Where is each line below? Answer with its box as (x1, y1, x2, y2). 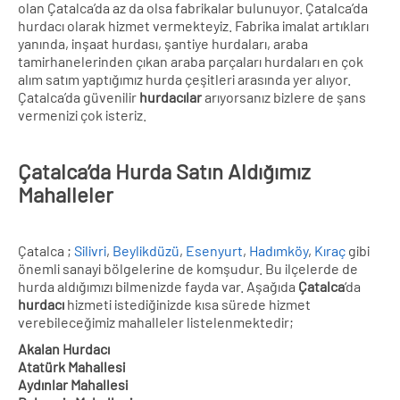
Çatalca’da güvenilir (18, 87, 139, 105)
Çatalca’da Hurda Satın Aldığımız (18, 157, 311, 184)
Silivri (74, 241, 106, 259)
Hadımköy (249, 241, 308, 259)
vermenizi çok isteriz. (18, 105, 146, 123)
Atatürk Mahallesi (18, 357, 125, 375)
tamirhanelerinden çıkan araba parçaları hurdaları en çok (18, 52, 363, 70)
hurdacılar (139, 87, 202, 105)
